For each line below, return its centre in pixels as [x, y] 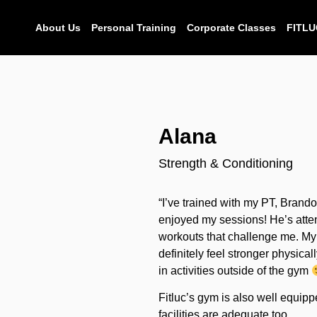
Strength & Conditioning [226, 163]
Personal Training [134, 28]
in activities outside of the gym [235, 271]
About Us [58, 28]
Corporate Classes [231, 28]
